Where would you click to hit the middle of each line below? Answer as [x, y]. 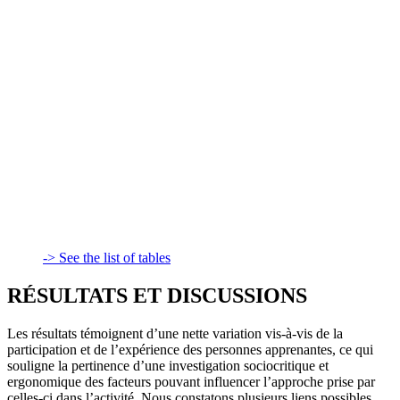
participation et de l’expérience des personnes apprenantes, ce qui [190, 349]
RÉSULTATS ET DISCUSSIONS [157, 295]
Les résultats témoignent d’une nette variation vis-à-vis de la [175, 333]
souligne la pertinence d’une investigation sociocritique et [168, 365]
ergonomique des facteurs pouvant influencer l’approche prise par [191, 381]
